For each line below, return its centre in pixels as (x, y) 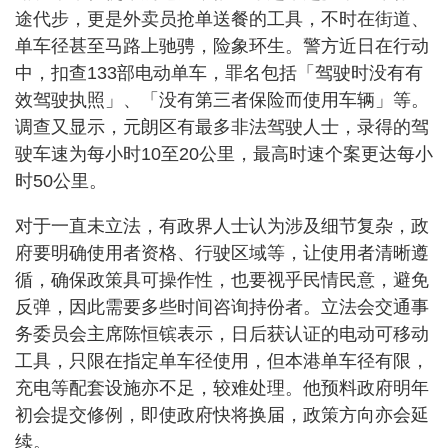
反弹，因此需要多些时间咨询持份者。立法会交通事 (222, 306)
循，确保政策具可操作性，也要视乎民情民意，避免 (222, 279)
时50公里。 (61, 180)
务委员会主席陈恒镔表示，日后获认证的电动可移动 (222, 333)
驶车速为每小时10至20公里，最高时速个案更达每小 (224, 153)
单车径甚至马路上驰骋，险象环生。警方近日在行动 (222, 45)
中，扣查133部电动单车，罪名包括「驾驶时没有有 (219, 72)
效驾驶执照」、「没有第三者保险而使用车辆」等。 (222, 99)
